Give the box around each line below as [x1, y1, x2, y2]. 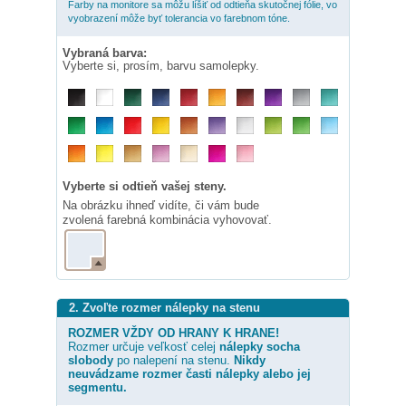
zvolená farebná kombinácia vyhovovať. [63, 213, 272, 227]
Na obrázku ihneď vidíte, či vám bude [63, 198, 259, 213]
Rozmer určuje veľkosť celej [68, 340, 219, 354]
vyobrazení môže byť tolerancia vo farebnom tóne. [68, 13, 290, 24]
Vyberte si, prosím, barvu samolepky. [63, 59, 259, 73]
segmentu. [68, 381, 127, 395]
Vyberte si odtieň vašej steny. [63, 179, 227, 194]
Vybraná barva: [63, 46, 147, 61]
